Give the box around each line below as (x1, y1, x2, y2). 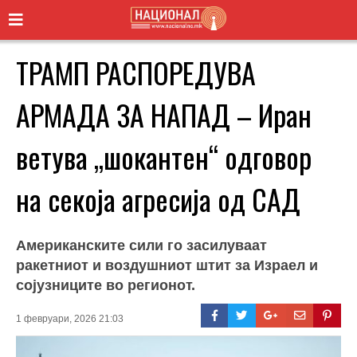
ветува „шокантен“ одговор (16, 135, 312, 178)
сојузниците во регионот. (16, 277, 195, 293)
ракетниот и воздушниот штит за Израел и (16, 257, 318, 273)
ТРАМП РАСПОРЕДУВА (16, 50, 256, 93)
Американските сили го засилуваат (16, 237, 267, 253)
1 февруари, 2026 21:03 (16, 312, 124, 324)
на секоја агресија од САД (16, 177, 300, 220)
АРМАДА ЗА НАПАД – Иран (16, 92, 312, 135)
